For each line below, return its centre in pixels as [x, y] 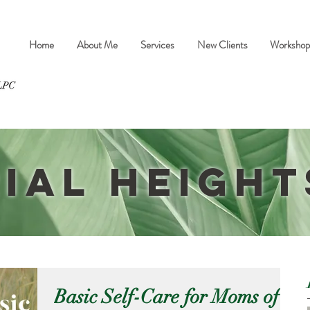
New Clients [222, 45]
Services [157, 45]
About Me [97, 45]
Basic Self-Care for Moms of [166, 297]
